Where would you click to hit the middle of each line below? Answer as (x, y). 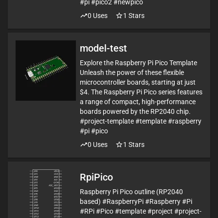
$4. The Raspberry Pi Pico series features (141, 92)
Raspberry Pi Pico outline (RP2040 (131, 192)
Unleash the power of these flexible (132, 73)
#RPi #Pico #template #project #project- (141, 211)
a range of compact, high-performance (138, 102)
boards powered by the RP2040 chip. (135, 111)
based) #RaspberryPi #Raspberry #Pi (136, 201)
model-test (103, 48)
